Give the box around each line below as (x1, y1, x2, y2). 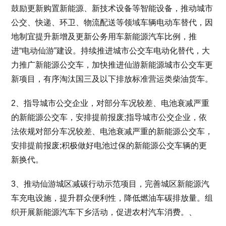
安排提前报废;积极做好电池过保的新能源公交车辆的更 (11, 141, 207, 150)
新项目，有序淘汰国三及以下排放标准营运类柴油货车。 (11, 75, 213, 83)
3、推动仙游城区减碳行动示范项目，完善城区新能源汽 (11, 180, 210, 188)
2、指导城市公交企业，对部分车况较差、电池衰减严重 (11, 99, 210, 107)
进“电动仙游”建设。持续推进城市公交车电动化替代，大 (11, 46, 210, 55)
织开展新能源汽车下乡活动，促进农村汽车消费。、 (11, 208, 197, 216)
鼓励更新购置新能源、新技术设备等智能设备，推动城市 (11, 4, 213, 13)
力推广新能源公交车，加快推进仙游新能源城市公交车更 (11, 61, 213, 69)
